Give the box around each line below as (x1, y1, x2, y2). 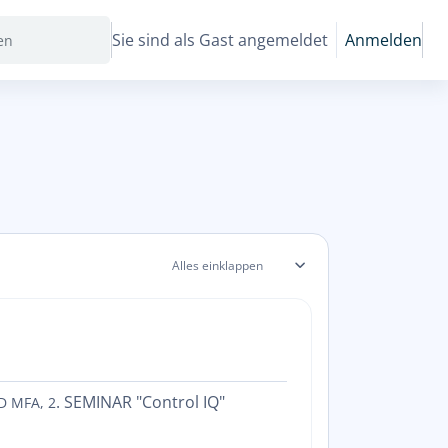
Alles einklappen (172, 257, 263, 274)
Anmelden (345, 28, 422, 51)
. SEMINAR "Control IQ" (56, 391, 225, 413)
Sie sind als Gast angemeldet (112, 28, 328, 51)
